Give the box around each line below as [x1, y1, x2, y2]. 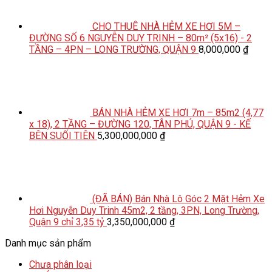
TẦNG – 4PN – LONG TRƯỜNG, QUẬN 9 [29, 43, 196, 55]
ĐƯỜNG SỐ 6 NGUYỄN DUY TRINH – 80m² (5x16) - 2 [29, 32, 252, 44]
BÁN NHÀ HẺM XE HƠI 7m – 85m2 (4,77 [92, 106, 263, 118]
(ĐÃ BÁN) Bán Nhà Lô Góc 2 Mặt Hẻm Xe [92, 192, 265, 205]
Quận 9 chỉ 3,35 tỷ [29, 216, 104, 228]
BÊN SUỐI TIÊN [29, 129, 95, 141]
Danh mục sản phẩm [5, 237, 91, 249]
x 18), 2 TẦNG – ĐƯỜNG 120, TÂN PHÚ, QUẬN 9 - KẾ [29, 118, 251, 130]
